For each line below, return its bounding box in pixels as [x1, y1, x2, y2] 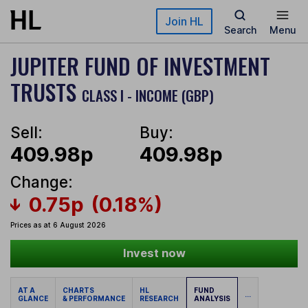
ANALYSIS [194, 294, 230, 303]
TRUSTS [10, 76, 82, 108]
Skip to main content [10, 11, 109, 23]
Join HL [165, 14, 203, 28]
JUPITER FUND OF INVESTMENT [10, 49, 270, 82]
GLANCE [18, 294, 48, 303]
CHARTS [63, 286, 97, 295]
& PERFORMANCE [63, 294, 125, 303]
